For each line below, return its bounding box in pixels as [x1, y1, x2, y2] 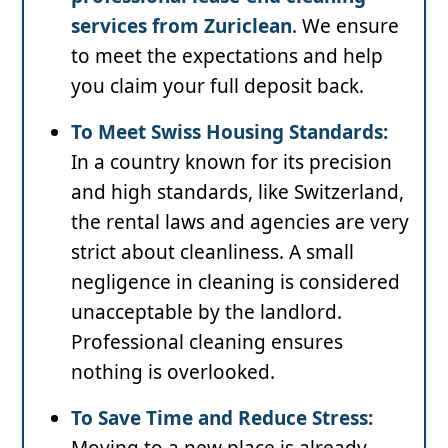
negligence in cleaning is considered [71, 268, 400, 295]
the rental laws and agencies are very [71, 208, 409, 235]
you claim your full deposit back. [71, 72, 364, 99]
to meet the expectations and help [71, 42, 383, 69]
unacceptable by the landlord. [71, 298, 342, 325]
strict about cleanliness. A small [71, 238, 354, 265]
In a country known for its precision [71, 148, 392, 175]
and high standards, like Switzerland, [71, 178, 404, 205]
